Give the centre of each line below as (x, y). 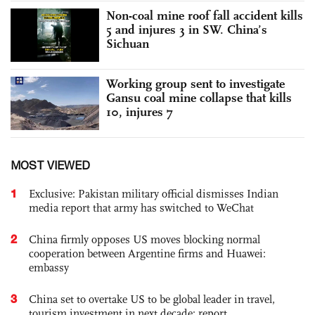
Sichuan (128, 44)
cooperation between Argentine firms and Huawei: (147, 253)
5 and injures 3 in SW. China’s (187, 30)
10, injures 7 (140, 111)
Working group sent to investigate (195, 83)
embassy (49, 267)
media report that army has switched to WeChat (141, 207)
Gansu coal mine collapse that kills (199, 97)
